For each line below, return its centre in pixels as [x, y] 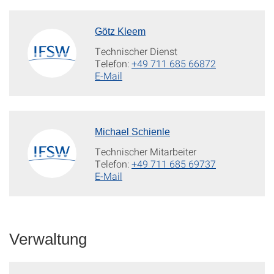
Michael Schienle [132, 132]
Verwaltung [48, 239]
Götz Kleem [120, 32]
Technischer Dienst [136, 51]
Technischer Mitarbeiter [146, 152]
